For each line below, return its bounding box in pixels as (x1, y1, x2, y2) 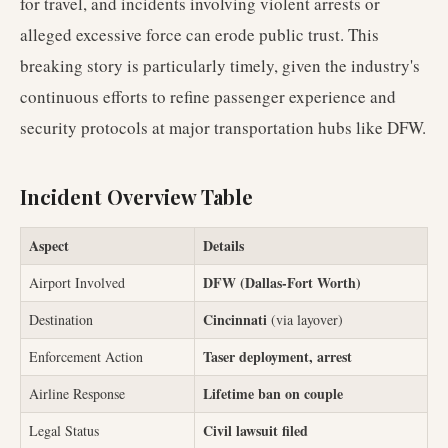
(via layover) (267, 310, 343, 329)
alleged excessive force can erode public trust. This (20, 23, 379, 46)
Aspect (29, 235, 69, 256)
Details (203, 235, 244, 256)
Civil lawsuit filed (203, 420, 308, 441)
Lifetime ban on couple (203, 383, 343, 404)
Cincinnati (203, 309, 267, 330)
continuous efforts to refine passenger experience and (20, 85, 396, 108)
